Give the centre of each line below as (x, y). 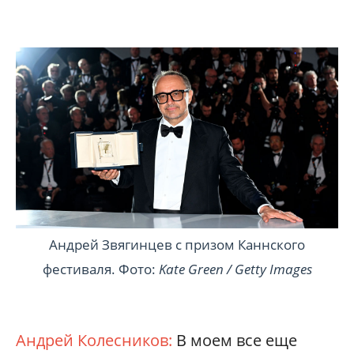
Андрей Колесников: (96, 341)
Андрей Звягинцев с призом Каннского (177, 245)
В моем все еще (237, 341)
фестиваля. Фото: (100, 269)
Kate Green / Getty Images (235, 269)
